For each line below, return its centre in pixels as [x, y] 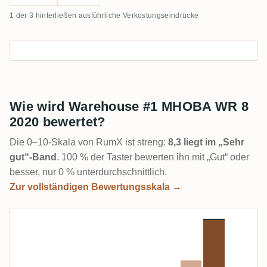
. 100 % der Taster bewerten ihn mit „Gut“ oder [153, 157]
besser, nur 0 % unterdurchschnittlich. [88, 172]
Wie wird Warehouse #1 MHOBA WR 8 [129, 106]
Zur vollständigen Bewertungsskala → [96, 187]
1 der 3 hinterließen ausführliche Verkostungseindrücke [104, 15]
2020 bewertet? [58, 122]
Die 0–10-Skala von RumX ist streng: [89, 142]
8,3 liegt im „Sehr [206, 142]
